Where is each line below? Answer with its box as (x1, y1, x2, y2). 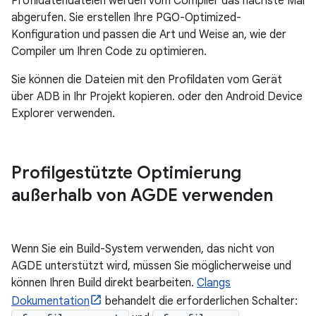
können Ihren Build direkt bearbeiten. (11, 276, 197, 291)
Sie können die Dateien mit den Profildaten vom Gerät (11, 73, 282, 87)
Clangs (197, 276, 231, 291)
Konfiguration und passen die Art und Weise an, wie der (11, 28, 286, 42)
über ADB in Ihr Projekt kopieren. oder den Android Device (11, 90, 303, 104)
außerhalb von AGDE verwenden (11, 185, 273, 207)
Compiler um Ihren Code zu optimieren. (11, 44, 207, 59)
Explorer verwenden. (11, 107, 115, 121)
